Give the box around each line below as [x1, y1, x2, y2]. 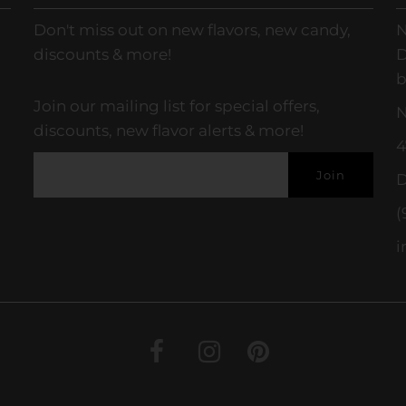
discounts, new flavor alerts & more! [33, 121, 304, 140]
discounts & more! [33, 44, 171, 63]
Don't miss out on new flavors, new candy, [33, 20, 351, 39]
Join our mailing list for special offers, [33, 96, 320, 115]
